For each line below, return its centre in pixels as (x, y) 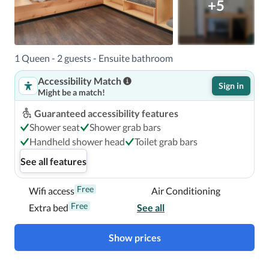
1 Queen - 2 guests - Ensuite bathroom (94, 58)
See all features (53, 161)
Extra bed (49, 207)
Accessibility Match (80, 81)
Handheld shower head (77, 141)
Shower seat (55, 127)
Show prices (134, 237)
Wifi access (52, 191)
